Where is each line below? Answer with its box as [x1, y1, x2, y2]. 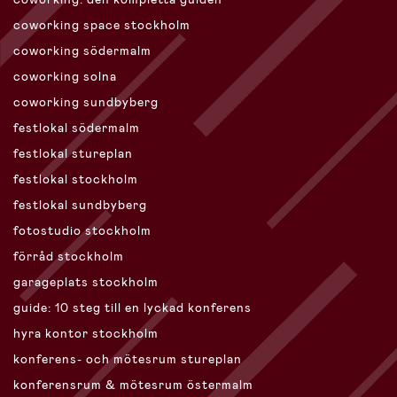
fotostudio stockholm [13, 222, 152, 239]
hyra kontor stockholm [13, 325, 159, 342]
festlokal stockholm [13, 171, 138, 188]
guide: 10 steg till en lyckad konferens [13, 300, 252, 316]
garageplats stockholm [13, 274, 159, 291]
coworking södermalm [13, 43, 152, 59]
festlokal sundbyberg [13, 197, 147, 214]
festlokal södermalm [13, 120, 140, 136]
